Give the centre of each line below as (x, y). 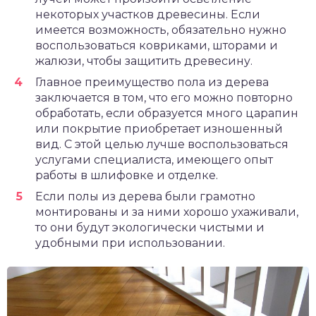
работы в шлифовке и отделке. (127, 175)
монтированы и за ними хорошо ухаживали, (167, 212)
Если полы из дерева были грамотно (145, 196)
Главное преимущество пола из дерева (152, 82)
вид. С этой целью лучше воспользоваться (162, 144)
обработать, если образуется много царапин (167, 113)
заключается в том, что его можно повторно (164, 97)
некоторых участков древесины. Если (148, 14)
